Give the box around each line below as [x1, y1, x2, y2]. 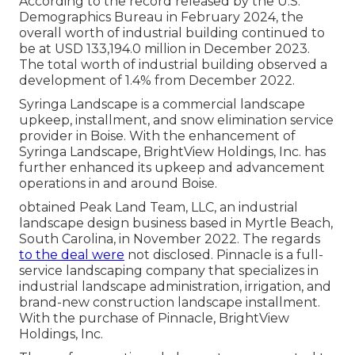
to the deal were [19, 247, 124, 263]
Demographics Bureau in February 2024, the [19, 10, 303, 25]
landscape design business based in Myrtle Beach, [19, 216, 333, 231]
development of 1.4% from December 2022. [19, 73, 295, 89]
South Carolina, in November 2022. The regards [19, 231, 320, 247]
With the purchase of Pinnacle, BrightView [19, 311, 289, 326]
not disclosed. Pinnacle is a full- [124, 247, 323, 263]
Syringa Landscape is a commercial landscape [19, 97, 305, 113]
